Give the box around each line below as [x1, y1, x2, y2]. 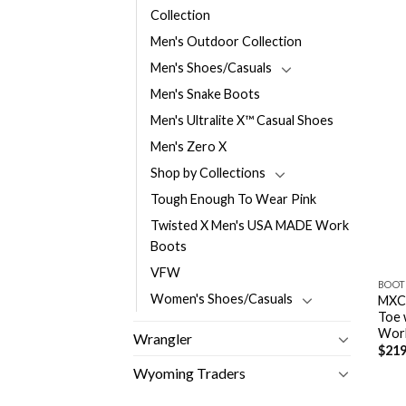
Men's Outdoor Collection [150, 34, 302, 50]
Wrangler [133, 330, 192, 348]
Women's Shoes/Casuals [150, 291, 293, 307]
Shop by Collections [150, 165, 266, 181]
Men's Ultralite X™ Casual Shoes [150, 112, 333, 129]
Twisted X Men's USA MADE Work [150, 217, 349, 234]
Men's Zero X [150, 139, 227, 155]
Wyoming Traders [133, 364, 246, 382]
